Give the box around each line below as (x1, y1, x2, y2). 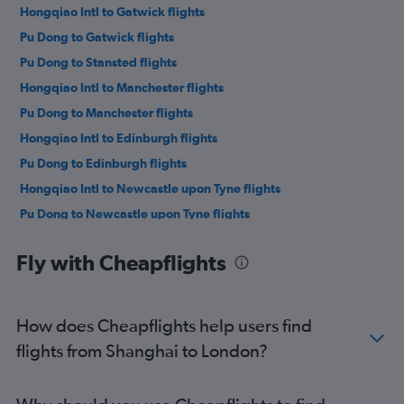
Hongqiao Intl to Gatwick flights (20, 5, 205, 20)
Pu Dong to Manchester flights (20, 106, 193, 121)
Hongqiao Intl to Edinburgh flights (20, 131, 217, 146)
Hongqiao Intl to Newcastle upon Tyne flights (20, 181, 280, 197)
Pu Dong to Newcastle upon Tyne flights (20, 207, 250, 222)
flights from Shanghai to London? (16, 340, 268, 362)
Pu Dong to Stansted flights (20, 55, 177, 70)
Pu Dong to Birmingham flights (20, 232, 197, 247)
